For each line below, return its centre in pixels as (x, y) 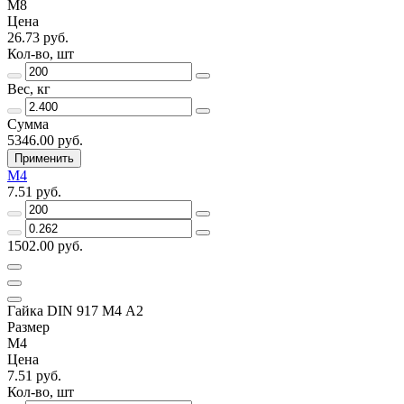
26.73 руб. (38, 37)
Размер (28, 326)
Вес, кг (29, 88)
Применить (44, 158)
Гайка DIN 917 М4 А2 (75, 310)
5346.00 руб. (45, 140)
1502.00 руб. (45, 245)
